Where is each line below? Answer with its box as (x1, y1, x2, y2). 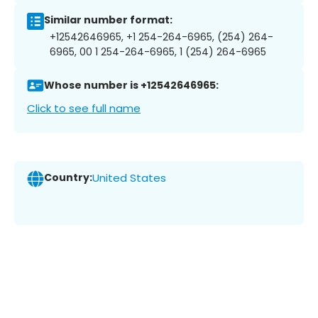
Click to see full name (27, 100, 141, 116)
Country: (44, 170, 92, 185)
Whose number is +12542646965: (44, 78, 219, 93)
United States (92, 170, 166, 186)
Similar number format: (44, 13, 172, 28)
